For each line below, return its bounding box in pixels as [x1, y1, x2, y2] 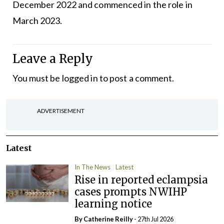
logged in [61, 72, 98, 84]
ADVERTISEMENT [37, 107, 84, 115]
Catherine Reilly [83, 214, 133, 223]
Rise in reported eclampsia [74, 173, 208, 186]
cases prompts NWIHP [74, 185, 187, 198]
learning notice [74, 197, 152, 210]
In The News [74, 163, 111, 171]
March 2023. [12, 15, 62, 26]
